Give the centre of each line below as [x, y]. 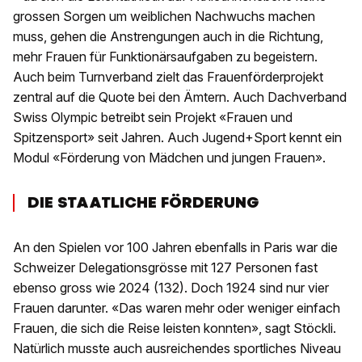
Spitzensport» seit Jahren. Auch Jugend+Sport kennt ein [177, 138]
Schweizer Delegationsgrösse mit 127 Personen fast [165, 268]
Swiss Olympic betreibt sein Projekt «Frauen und [153, 118]
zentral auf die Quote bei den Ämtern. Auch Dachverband [180, 97]
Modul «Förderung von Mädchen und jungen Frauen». [169, 158]
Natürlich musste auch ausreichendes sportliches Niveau [177, 349]
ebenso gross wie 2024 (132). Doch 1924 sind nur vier [171, 288]
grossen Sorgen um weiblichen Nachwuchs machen [164, 17]
